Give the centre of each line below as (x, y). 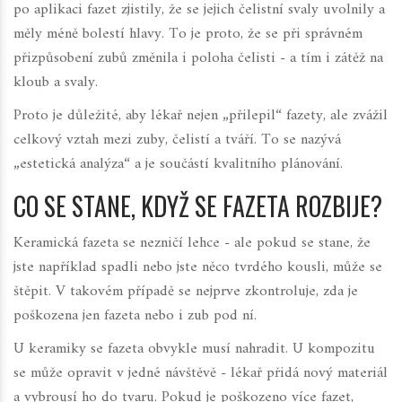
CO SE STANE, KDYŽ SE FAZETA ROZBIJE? (198, 206)
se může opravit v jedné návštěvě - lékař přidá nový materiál (201, 374)
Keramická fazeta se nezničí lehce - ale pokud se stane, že (192, 244)
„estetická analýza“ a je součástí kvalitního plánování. (178, 165)
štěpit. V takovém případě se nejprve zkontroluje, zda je (186, 292)
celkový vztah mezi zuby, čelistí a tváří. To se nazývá (177, 140)
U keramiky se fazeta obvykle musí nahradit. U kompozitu (194, 350)
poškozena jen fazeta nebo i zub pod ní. (135, 316)
